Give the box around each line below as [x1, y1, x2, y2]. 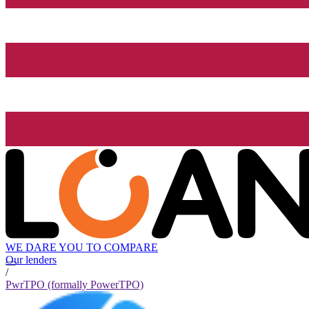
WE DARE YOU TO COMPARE [6, 241, 158, 254]
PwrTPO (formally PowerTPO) [6, 279, 143, 291]
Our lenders [6, 254, 57, 266]
